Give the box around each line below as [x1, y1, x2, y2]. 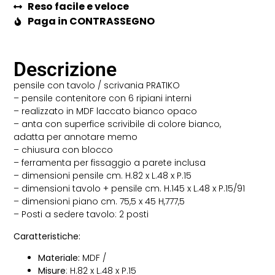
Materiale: [38, 252, 80, 265]
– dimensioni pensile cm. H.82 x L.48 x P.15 [14, 169, 192, 182]
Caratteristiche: [14, 230, 81, 242]
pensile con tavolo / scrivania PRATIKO [14, 79, 180, 92]
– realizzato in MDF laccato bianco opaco [14, 105, 198, 118]
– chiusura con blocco [14, 144, 114, 157]
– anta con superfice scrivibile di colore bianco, [14, 118, 222, 131]
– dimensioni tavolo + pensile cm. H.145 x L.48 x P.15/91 [14, 182, 246, 195]
